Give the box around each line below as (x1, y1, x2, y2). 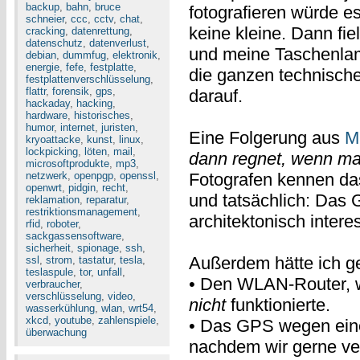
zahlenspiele (98, 314, 156, 326)
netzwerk (26, 170, 67, 182)
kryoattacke (26, 133, 80, 145)
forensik (52, 85, 89, 97)
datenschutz (26, 37, 83, 49)
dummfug (63, 49, 106, 61)
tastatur (79, 254, 113, 266)
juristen (101, 121, 135, 133)
